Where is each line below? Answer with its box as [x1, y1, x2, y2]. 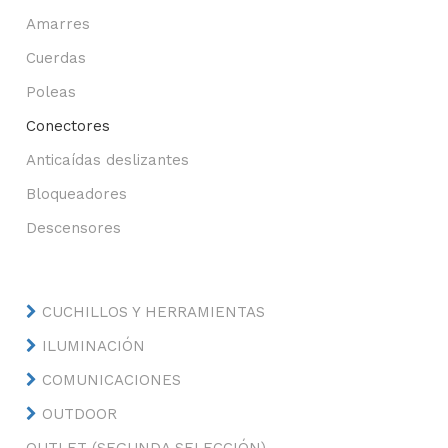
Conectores [26, 117, 111, 135]
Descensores [26, 219, 122, 237]
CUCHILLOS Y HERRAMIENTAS [42, 303, 266, 321]
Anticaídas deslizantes [26, 151, 190, 169]
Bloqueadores [26, 185, 128, 203]
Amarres [26, 15, 91, 33]
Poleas [26, 83, 77, 101]
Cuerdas [26, 49, 87, 67]
